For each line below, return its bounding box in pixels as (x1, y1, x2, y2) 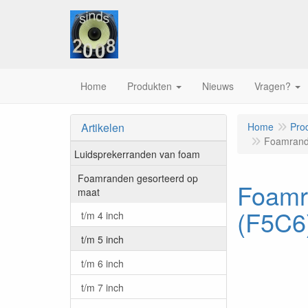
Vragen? (254, 79, 291, 93)
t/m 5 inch (81, 232, 124, 246)
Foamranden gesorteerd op (78, 170, 198, 185)
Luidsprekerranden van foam (74, 146, 200, 161)
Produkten (127, 79, 172, 93)
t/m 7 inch (81, 280, 124, 294)
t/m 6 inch (81, 256, 124, 270)
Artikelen (81, 120, 124, 135)
